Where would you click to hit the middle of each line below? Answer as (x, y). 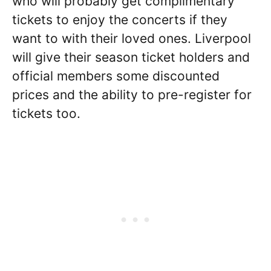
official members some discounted (116, 76)
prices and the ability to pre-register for (132, 95)
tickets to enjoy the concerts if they (120, 20)
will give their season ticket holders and (131, 57)
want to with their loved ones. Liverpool (132, 39)
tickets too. (46, 114)
